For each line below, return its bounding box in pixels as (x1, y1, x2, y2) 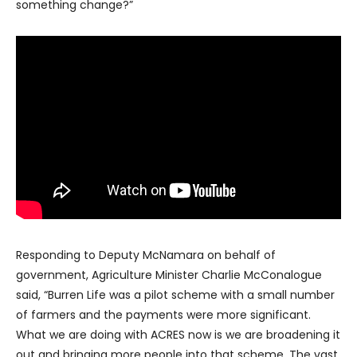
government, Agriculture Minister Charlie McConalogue (16, 267, 322, 284)
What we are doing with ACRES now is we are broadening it (16, 327, 340, 343)
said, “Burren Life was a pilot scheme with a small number (16, 287, 335, 304)
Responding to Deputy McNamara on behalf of (16, 247, 276, 264)
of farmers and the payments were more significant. (16, 307, 311, 324)
